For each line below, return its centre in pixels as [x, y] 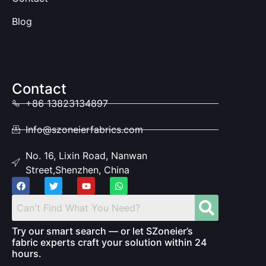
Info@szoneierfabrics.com [84, 130]
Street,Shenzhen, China [77, 170]
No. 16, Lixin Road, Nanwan [86, 156]
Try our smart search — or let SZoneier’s [102, 231]
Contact [39, 89]
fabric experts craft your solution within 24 [109, 243]
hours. [27, 254]
